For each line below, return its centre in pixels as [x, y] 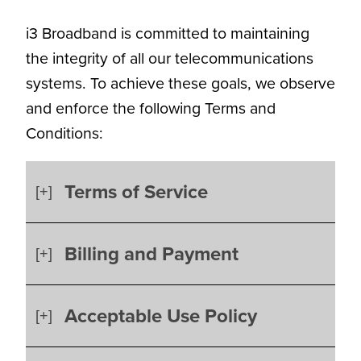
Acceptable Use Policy [161, 316]
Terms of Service [139, 192]
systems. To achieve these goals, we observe [180, 83]
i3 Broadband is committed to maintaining [168, 33]
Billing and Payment [154, 254]
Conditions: [66, 133]
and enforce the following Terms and [151, 108]
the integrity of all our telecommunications [170, 58]
